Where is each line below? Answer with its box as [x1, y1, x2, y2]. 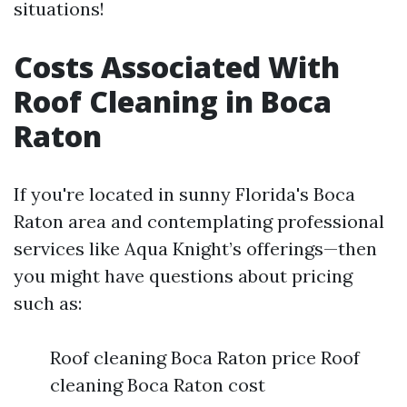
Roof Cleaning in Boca [14, 82, 332, 121]
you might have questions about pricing [14, 264, 352, 287]
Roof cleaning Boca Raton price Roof [50, 346, 360, 369]
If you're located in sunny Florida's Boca [14, 183, 355, 205]
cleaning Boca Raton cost [50, 373, 265, 396]
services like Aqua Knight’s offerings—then [14, 237, 377, 260]
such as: [14, 292, 82, 314]
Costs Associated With [14, 47, 340, 86]
